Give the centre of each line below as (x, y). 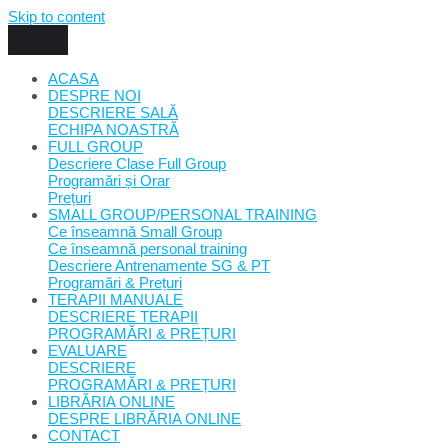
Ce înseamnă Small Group (135, 231)
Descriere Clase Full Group (137, 163)
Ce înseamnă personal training (147, 248)
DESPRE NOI (94, 95)
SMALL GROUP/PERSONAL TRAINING (182, 214)
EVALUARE (87, 350)
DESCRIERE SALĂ (113, 112)
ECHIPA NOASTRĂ (113, 129)
